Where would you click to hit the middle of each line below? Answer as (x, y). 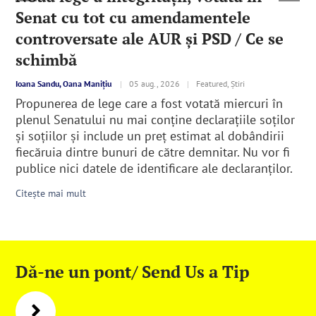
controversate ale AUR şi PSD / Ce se (150, 39)
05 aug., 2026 (155, 84)
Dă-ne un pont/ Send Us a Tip (133, 272)
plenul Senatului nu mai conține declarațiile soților (156, 120)
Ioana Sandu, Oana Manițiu (64, 84)
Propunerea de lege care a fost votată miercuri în (150, 104)
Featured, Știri (221, 84)
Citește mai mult (51, 194)
